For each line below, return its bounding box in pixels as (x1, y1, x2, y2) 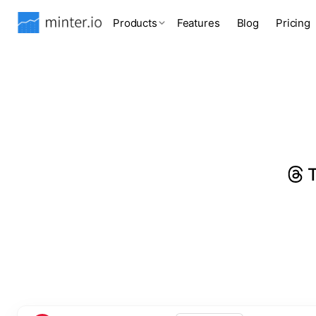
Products (113, 16, 157, 30)
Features (176, 16, 220, 30)
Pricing (276, 16, 310, 30)
